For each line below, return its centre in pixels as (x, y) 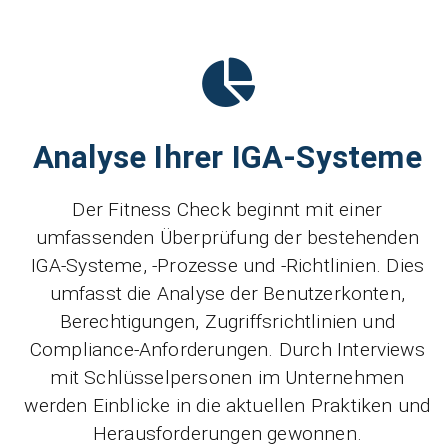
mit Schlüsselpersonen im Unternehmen (227, 378)
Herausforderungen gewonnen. (227, 434)
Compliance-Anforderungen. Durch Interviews (227, 350)
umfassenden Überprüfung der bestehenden (227, 238)
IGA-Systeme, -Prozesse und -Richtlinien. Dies (227, 266)
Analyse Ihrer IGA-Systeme (227, 158)
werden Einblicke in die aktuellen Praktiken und (227, 406)
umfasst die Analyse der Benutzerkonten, (227, 294)
